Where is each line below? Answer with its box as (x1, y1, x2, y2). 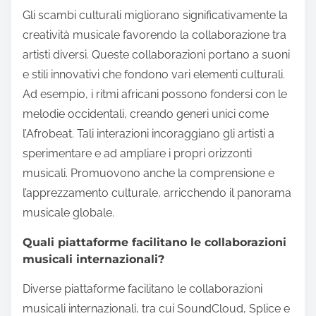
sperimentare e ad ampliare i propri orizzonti (23, 146, 252, 160)
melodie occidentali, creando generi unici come (23, 107, 269, 121)
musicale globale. (23, 205, 114, 219)
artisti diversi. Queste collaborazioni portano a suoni (23, 47, 290, 61)
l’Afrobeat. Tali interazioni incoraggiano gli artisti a (23, 126, 274, 140)
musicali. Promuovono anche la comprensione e (23, 166, 274, 180)
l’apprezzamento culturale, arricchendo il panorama (23, 186, 291, 200)
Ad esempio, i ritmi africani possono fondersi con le (23, 87, 287, 101)
